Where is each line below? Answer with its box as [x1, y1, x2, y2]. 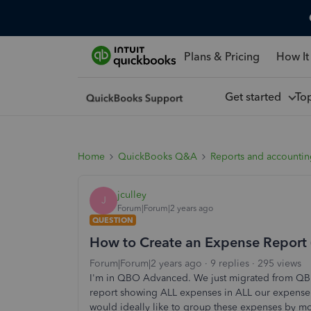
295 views [258, 258, 301, 269]
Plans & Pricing [183, 49, 260, 63]
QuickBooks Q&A [118, 151, 197, 162]
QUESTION [92, 215, 133, 225]
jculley [117, 188, 146, 201]
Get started [224, 90, 287, 103]
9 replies [210, 258, 249, 269]
